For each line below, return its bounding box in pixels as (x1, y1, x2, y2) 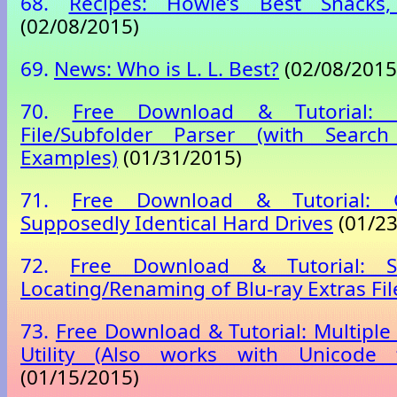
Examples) (20, 144, 118, 172)
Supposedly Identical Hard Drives (20, 209, 333, 237)
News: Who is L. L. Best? (54, 55, 279, 83)
